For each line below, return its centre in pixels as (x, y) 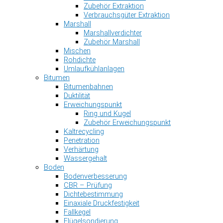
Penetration (82, 140)
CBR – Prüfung (88, 185)
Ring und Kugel (107, 113)
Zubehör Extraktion (114, 6)
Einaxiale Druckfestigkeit (102, 203)
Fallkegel (77, 212)
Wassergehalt (85, 158)
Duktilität (77, 95)
